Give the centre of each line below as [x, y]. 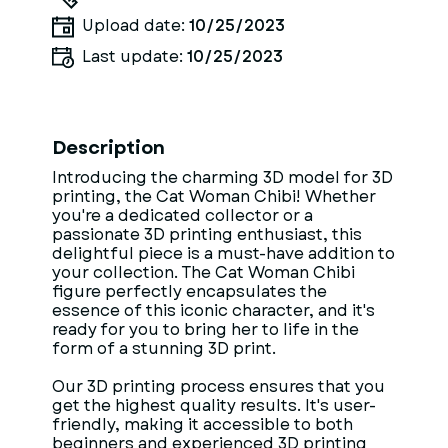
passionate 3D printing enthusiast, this [207, 234]
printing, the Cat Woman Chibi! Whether [214, 196]
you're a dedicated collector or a [182, 215]
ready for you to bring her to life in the [205, 329]
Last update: [134, 56]
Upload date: [135, 25]
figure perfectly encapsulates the [189, 291]
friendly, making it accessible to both [202, 424]
